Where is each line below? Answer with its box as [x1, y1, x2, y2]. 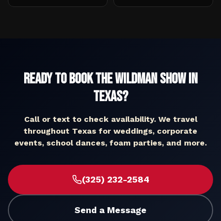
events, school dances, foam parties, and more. [14, 138, 207, 147]
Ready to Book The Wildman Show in [23, 70, 198, 88]
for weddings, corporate [96, 126, 197, 136]
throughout [24, 126, 72, 136]
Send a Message [74, 205, 147, 215]
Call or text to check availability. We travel [24, 114, 197, 124]
